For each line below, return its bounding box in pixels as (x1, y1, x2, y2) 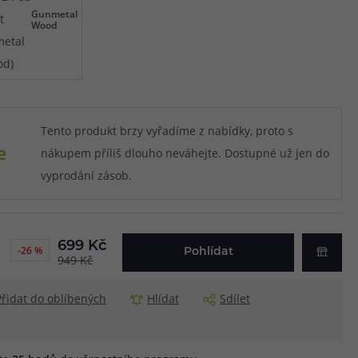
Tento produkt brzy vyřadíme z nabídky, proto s (40, 123, 293, 139)
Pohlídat (183, 246, 233, 259)
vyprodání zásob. (40, 168, 132, 184)
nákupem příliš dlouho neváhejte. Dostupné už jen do (40, 145, 329, 161)
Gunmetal (31, 7, 78, 21)
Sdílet (220, 291, 250, 307)
